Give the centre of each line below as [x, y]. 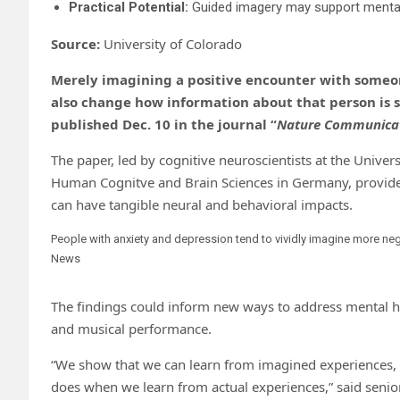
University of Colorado [173, 43]
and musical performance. [131, 328]
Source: [77, 43]
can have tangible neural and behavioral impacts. [202, 204]
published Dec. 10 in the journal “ [164, 124]
